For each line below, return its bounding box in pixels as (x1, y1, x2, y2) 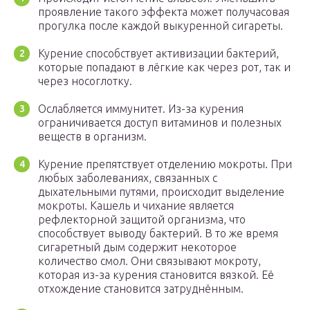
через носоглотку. (38, 75, 132, 88)
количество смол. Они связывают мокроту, (38, 255, 261, 268)
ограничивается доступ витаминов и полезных (38, 116, 282, 129)
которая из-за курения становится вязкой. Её (38, 268, 274, 282)
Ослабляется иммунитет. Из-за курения (38, 102, 244, 116)
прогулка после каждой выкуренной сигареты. (38, 19, 283, 33)
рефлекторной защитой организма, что (38, 213, 246, 226)
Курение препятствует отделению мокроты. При (38, 158, 292, 171)
